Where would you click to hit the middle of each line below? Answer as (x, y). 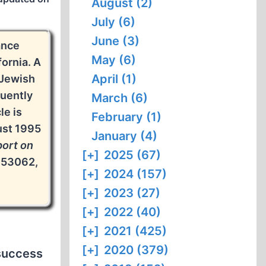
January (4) (125, 136)
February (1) (127, 117)
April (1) (114, 79)
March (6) (120, 98)
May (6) (114, 60)
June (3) (116, 41)
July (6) (114, 22)
